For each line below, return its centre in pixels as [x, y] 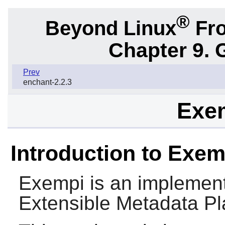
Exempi [51, 183]
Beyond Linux [110, 28]
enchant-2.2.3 [47, 82]
